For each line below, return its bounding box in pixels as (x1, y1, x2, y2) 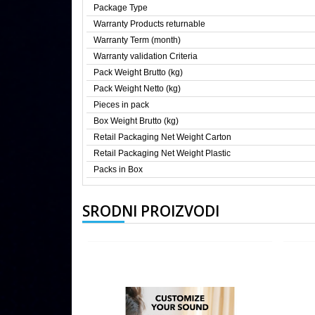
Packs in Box (94, 165, 143, 175)
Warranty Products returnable (94, 19, 205, 30)
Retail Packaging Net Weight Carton (94, 132, 231, 143)
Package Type (94, 3, 148, 13)
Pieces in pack (94, 100, 149, 110)
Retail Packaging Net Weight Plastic (94, 148, 231, 159)
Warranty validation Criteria (94, 51, 198, 62)
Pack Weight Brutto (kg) (94, 67, 183, 78)
